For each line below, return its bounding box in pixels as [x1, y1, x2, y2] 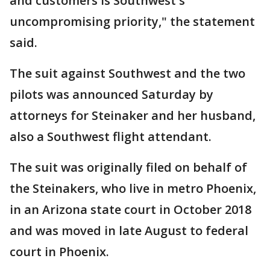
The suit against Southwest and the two [10, 64, 245, 81]
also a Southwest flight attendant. [10, 128, 212, 145]
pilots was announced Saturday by [10, 86, 213, 102]
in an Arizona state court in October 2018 [10, 201, 251, 218]
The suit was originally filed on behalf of [10, 159, 247, 175]
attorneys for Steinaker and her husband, [10, 107, 256, 124]
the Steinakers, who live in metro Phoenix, [10, 180, 256, 196]
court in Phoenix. [10, 243, 109, 260]
